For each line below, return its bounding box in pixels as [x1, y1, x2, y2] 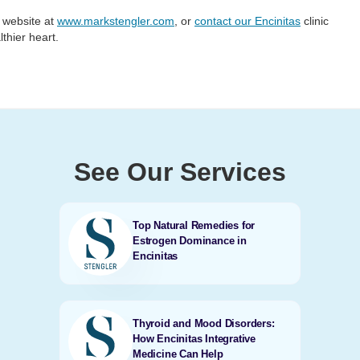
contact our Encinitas [194, 14, 301, 27]
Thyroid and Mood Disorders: [132, 317, 275, 329]
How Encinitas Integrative [132, 332, 256, 345]
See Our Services [74, 157, 286, 186]
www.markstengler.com [57, 14, 174, 27]
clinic [301, 14, 329, 27]
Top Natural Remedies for [132, 219, 256, 231]
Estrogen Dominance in [132, 234, 247, 247]
